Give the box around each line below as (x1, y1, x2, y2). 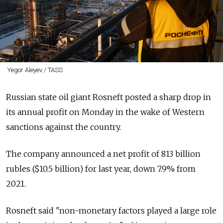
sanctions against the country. (6, 121, 121, 132)
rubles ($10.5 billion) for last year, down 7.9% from (6, 163, 196, 174)
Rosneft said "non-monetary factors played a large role (6, 205, 217, 216)
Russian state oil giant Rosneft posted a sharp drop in (6, 92, 211, 102)
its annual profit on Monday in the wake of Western (6, 107, 205, 117)
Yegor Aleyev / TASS (7, 66, 63, 74)
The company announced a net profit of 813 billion (6, 148, 201, 159)
